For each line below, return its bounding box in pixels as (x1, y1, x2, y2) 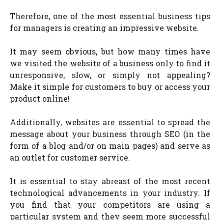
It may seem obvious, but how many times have (10, 46, 210, 56)
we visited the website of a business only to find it (10, 58, 210, 68)
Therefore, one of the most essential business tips (10, 11, 210, 21)
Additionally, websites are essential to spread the (10, 117, 210, 127)
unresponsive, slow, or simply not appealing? (10, 70, 210, 80)
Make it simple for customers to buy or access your (10, 82, 210, 92)
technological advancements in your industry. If (10, 188, 210, 198)
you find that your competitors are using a (10, 199, 210, 210)
